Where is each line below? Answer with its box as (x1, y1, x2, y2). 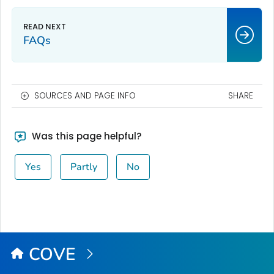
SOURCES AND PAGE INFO (34, 90, 136, 102)
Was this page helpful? (29, 130, 141, 143)
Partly (70, 160, 97, 174)
